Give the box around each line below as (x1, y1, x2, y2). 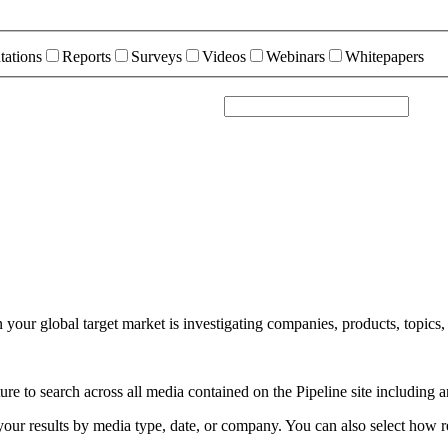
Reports (62, 47, 111, 65)
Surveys (131, 47, 182, 65)
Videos (202, 47, 246, 65)
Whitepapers (345, 47, 424, 65)
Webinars (266, 47, 325, 65)
